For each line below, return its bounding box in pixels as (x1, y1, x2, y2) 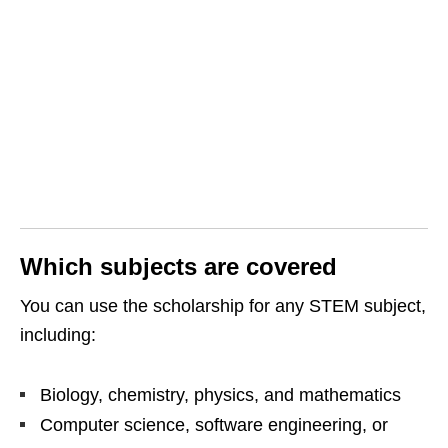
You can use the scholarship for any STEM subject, (20, 296, 426, 317)
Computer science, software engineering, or (40, 415, 388, 436)
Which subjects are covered (20, 253, 337, 281)
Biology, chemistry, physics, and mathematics (40, 385, 401, 406)
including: (20, 325, 96, 346)
